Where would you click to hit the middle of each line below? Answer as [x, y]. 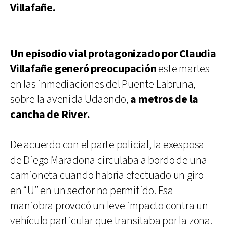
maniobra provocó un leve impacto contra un [109, 206]
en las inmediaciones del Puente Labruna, [103, 84]
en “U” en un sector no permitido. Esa [92, 191]
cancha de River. [50, 115]
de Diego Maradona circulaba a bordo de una [109, 160]
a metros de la [164, 99]
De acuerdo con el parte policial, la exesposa [107, 145]
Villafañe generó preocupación [83, 69]
